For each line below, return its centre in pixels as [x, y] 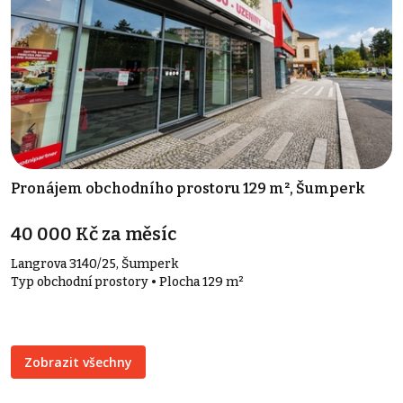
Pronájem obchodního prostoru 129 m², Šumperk [188, 188]
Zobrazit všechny [78, 362]
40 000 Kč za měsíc [94, 233]
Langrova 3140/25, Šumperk [94, 264]
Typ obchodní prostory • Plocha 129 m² [127, 282]
